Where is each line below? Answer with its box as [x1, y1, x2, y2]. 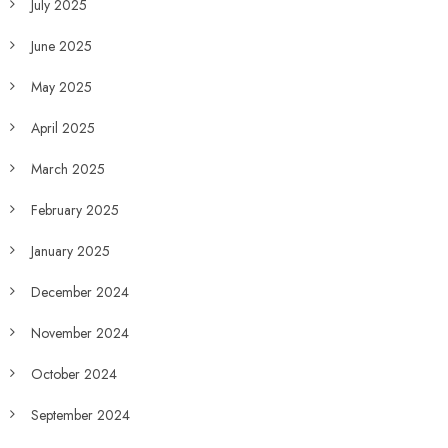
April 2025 [30, 118, 95, 138]
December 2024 [30, 282, 129, 302]
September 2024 [30, 405, 130, 425]
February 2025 [30, 200, 119, 220]
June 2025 [30, 36, 92, 56]
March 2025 [30, 159, 105, 179]
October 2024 [30, 364, 117, 384]
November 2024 [30, 323, 129, 343]
